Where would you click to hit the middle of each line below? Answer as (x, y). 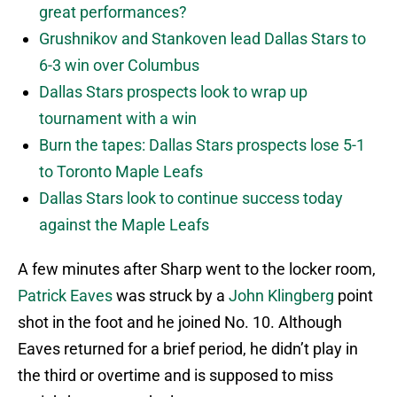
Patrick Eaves (65, 296)
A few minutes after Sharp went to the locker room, (197, 269)
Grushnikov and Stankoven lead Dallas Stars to (202, 39)
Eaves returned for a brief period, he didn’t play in (188, 349)
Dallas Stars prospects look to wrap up (173, 92)
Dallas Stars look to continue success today (191, 198)
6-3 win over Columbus (119, 66)
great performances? (113, 12)
